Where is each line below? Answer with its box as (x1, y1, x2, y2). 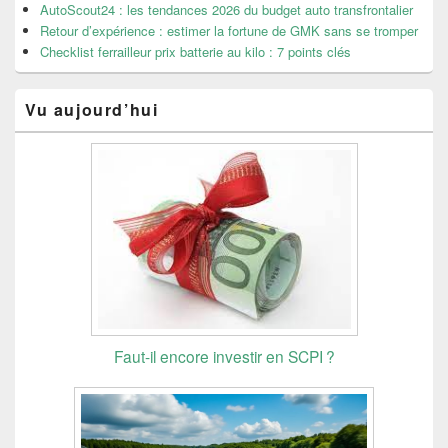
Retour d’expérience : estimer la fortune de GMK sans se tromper (40, 21, 418, 41)
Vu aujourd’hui (25, 98, 159, 122)
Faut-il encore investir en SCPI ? (113, 345, 335, 368)
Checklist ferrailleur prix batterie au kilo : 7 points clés (40, 42, 351, 62)
